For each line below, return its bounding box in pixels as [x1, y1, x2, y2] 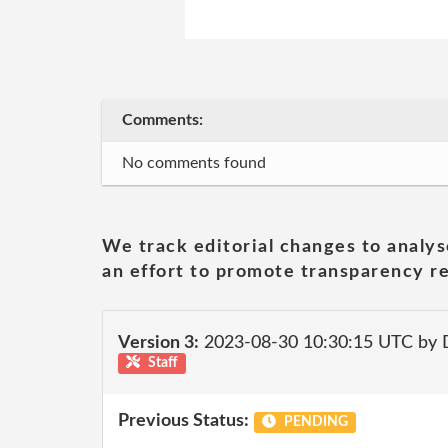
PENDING [280, 415, 348, 429]
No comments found [122, 155, 266, 171]
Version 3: [118, 333, 199, 352]
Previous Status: [118, 412, 249, 430]
